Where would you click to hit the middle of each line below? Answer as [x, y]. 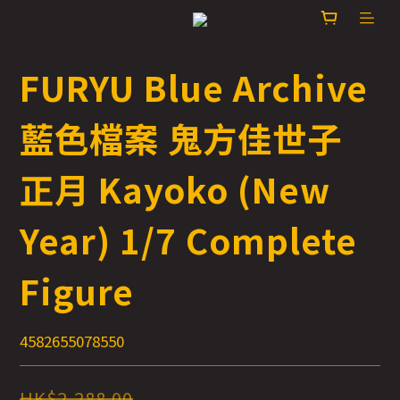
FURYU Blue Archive [194, 87]
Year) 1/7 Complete [188, 240]
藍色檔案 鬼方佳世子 [181, 138]
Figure [77, 291]
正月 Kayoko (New [175, 189]
